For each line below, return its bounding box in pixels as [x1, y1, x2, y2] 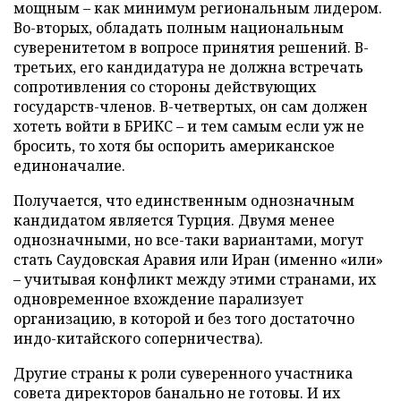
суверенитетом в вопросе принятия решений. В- [13, 37, 369, 57]
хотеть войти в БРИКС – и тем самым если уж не [13, 115, 364, 136]
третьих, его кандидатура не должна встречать [13, 56, 363, 77]
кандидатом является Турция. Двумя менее [13, 209, 335, 230]
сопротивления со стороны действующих [13, 76, 316, 97]
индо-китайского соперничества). [13, 328, 263, 348]
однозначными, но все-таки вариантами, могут [13, 229, 363, 250]
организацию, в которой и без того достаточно [13, 308, 354, 328]
